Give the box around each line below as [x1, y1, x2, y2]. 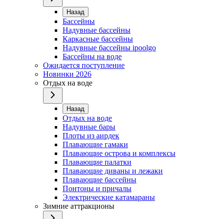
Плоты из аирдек [63, 131, 119, 140]
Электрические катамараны [63, 193, 155, 201]
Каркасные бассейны [63, 34, 133, 43]
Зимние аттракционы [43, 201, 114, 210]
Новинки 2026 [43, 69, 91, 78]
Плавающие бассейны [63, 175, 136, 184]
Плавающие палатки [63, 157, 131, 166]
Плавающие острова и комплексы [63, 149, 175, 157]
